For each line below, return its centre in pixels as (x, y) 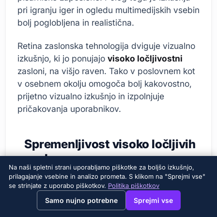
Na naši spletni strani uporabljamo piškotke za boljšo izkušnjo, (101, 167)
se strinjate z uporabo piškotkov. (58, 186)
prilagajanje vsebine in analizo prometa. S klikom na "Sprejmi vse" (107, 176)
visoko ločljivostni (145, 59)
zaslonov (50, 159)
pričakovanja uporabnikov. (69, 109)
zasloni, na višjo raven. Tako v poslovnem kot (106, 71)
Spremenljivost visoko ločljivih (110, 144)
